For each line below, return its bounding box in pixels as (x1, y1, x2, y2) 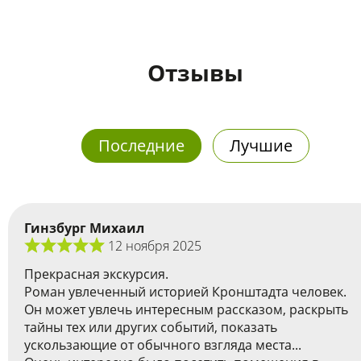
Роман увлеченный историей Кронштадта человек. (24, 283, 346, 301)
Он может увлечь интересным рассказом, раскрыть (24, 301, 348, 319)
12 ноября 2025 (108, 237, 201, 255)
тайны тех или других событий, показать (24, 318, 277, 337)
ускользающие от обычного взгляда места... (24, 336, 301, 355)
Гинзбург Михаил (24, 219, 144, 237)
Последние (98, 135, 185, 156)
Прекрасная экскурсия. (24, 265, 168, 284)
